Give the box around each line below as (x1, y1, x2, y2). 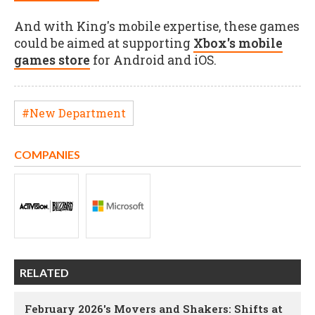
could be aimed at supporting (14, 34, 193, 51)
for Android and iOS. (90, 51, 219, 68)
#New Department (22, 105, 126, 120)
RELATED (20, 266, 69, 280)
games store (14, 51, 90, 68)
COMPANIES (14, 148, 80, 162)
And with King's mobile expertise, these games (14, 18, 300, 34)
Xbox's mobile (193, 34, 283, 51)
